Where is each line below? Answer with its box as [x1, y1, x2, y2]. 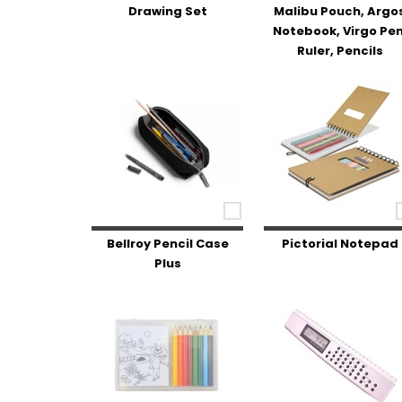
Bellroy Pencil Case [106, 235, 229, 252]
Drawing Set [127, 3, 207, 20]
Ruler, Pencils [296, 42, 383, 59]
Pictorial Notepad [281, 235, 398, 252]
